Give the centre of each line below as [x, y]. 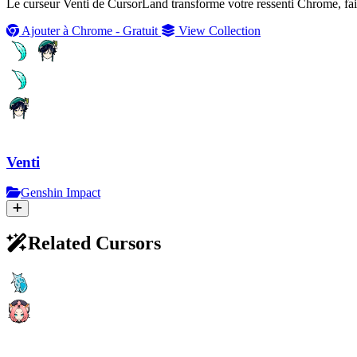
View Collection [218, 30]
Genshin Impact [61, 193]
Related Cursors [94, 243]
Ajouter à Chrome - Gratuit [90, 30]
